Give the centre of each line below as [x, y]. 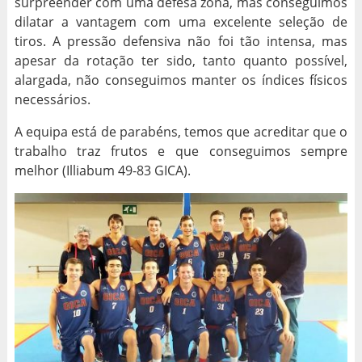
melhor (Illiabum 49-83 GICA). [102, 170]
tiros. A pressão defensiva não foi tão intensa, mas [181, 41]
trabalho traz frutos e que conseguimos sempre [181, 151]
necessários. [52, 99]
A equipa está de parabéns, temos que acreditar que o [181, 131]
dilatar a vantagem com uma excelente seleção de [181, 21]
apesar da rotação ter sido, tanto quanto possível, [181, 60]
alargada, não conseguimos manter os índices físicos [181, 80]
